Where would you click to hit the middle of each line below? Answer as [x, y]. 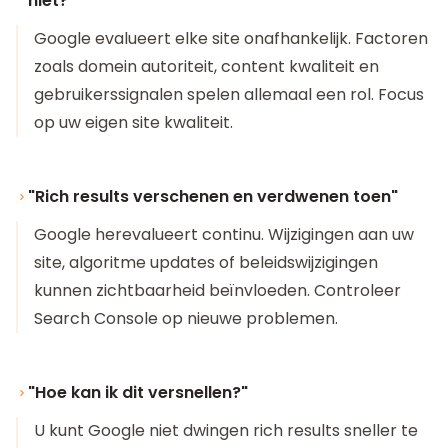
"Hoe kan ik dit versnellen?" [138, 392]
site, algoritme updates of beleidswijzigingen [206, 262]
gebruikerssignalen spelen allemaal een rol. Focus [229, 94]
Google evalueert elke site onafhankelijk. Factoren [231, 38]
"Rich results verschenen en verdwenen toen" [213, 196]
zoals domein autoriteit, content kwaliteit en [206, 66]
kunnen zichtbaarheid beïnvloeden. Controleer [217, 290]
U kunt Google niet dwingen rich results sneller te [226, 430]
